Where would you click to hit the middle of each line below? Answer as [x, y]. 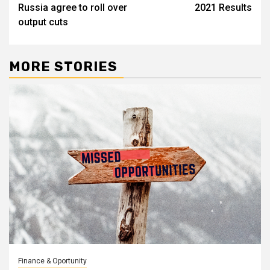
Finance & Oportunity [52, 261]
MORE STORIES [63, 66]
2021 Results [223, 7]
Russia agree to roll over [73, 7]
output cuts [43, 22]
